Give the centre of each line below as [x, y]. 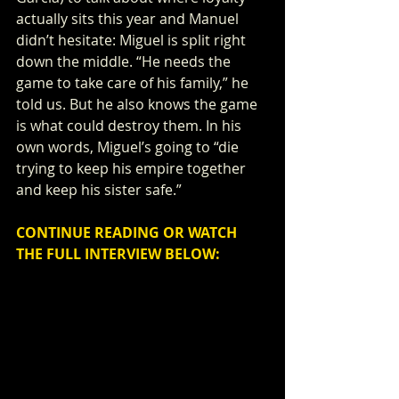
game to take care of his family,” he [134, 83]
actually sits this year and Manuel [129, 19]
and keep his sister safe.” [99, 190]
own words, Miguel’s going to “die [129, 147]
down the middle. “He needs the [125, 61]
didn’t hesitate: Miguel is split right [133, 40]
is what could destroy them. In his [130, 126]
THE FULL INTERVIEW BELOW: [118, 254]
